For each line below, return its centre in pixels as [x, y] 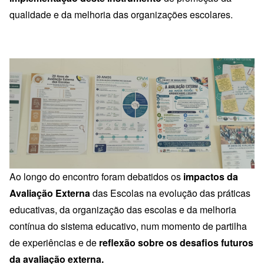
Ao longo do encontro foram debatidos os [95, 176]
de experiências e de [54, 242]
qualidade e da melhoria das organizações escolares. [121, 14]
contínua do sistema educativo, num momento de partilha [128, 226]
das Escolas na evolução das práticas [170, 193]
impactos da [209, 176]
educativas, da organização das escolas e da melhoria [123, 209]
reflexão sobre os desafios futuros [176, 242]
